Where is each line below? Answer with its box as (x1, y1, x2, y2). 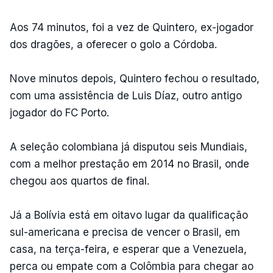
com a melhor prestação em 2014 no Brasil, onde (10, 157, 249, 170)
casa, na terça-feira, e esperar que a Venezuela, (10, 243, 247, 255)
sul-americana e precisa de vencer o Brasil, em (10, 225, 240, 238)
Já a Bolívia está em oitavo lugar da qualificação (10, 208, 248, 221)
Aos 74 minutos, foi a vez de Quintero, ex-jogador (10, 21, 253, 34)
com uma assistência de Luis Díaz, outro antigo (10, 89, 242, 102)
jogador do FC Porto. (10, 106, 109, 119)
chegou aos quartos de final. (10, 174, 149, 187)
